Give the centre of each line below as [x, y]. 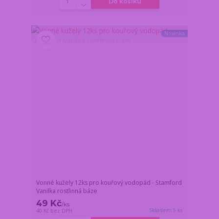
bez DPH [62, 210]
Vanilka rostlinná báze [67, 191]
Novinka [174, 33]
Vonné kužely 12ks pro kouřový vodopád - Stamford [109, 182]
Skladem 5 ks [166, 210]
